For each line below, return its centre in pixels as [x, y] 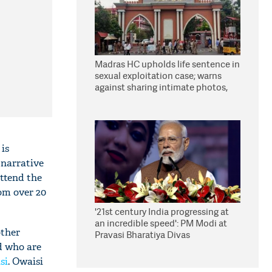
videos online [122, 99]
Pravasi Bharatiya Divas [142, 235]
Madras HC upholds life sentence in [167, 64]
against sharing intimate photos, [161, 87]
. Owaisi [25, 261]
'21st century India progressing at [162, 212]
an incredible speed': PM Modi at [161, 223]
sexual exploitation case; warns [158, 76]
